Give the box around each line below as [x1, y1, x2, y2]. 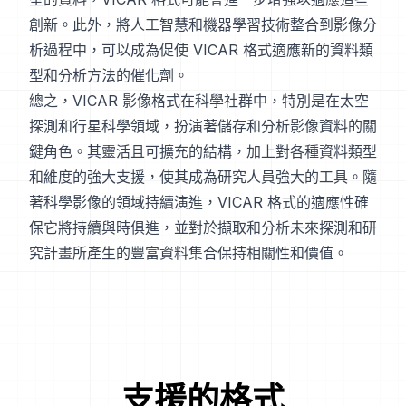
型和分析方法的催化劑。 [29, 66, 188, 84]
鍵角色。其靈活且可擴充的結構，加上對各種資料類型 [29, 142, 377, 160]
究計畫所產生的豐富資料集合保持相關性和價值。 [29, 244, 348, 262]
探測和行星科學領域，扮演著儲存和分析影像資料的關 [29, 117, 377, 135]
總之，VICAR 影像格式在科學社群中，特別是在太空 [29, 92, 369, 110]
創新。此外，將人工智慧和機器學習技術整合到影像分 [29, 15, 377, 34]
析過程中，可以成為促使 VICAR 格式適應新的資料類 [29, 41, 373, 59]
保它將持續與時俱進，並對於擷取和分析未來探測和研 [29, 218, 377, 237]
